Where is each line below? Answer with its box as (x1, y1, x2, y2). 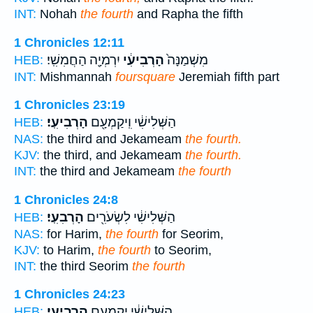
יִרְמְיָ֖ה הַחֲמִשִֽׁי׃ (47, 52, 120, 68)
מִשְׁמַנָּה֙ (164, 52, 208, 68)
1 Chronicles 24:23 (14, 287, 125, 302)
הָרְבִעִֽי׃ (47, 209, 84, 225)
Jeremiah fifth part (175, 69, 279, 84)
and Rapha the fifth (133, 7, 243, 22)
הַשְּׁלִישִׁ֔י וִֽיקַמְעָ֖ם (88, 115, 176, 131)
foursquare (115, 69, 175, 84)
